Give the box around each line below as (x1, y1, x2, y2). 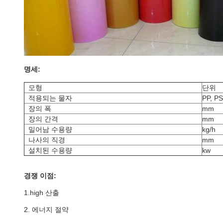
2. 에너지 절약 (24, 206, 69, 214)
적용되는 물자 (28, 94, 72, 102)
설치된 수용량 (28, 146, 72, 154)
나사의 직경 (28, 136, 65, 144)
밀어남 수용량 (28, 125, 72, 133)
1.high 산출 (24, 189, 59, 197)
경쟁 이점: (24, 172, 56, 180)
